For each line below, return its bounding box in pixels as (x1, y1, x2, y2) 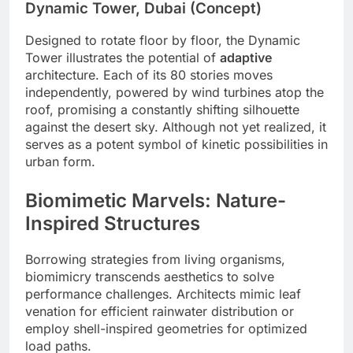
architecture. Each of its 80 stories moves (25, 67, 273, 84)
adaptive (220, 50, 272, 66)
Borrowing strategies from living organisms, (25, 251, 285, 268)
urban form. (25, 154, 95, 170)
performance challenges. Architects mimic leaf (25, 286, 301, 303)
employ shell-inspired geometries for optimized (25, 321, 307, 337)
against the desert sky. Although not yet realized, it (25, 119, 326, 136)
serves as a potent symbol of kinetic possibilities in (25, 136, 328, 153)
